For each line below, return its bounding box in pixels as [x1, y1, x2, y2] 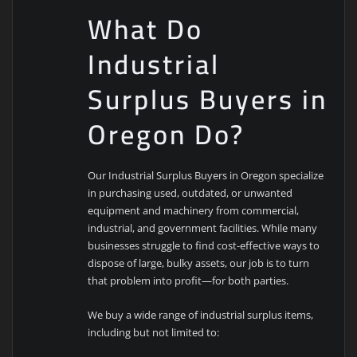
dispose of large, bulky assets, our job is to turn [88, 256, 310, 271]
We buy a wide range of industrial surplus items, [88, 307, 314, 322]
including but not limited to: [88, 324, 220, 339]
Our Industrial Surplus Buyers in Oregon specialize [88, 168, 324, 183]
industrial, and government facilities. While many [88, 221, 318, 236]
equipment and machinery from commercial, [88, 203, 300, 218]
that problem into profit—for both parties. [88, 273, 289, 288]
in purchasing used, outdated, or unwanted [88, 186, 293, 201]
